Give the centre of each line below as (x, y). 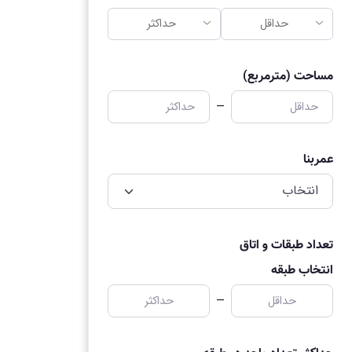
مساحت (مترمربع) (288, 77)
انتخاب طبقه (302, 271)
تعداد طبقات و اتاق (286, 245)
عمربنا (318, 159)
